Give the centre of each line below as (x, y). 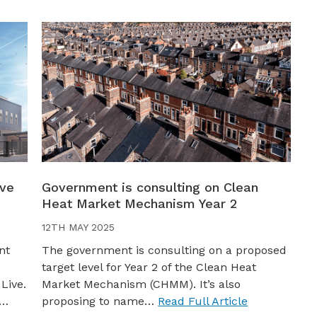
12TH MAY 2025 (79, 227)
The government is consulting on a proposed (165, 250)
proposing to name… (100, 301)
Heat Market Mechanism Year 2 (140, 203)
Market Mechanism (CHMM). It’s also (142, 284)
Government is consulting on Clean (150, 187)
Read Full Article (203, 301)
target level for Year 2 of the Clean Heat (149, 267)
